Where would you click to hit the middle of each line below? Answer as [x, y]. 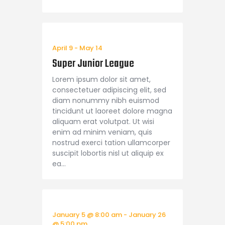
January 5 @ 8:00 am [87, 214]
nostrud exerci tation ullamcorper [111, 142]
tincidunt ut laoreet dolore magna [112, 111]
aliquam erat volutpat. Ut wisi [103, 121]
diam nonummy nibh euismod [106, 100]
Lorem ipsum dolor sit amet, [101, 79]
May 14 [91, 48]
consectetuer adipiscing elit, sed [109, 90]
